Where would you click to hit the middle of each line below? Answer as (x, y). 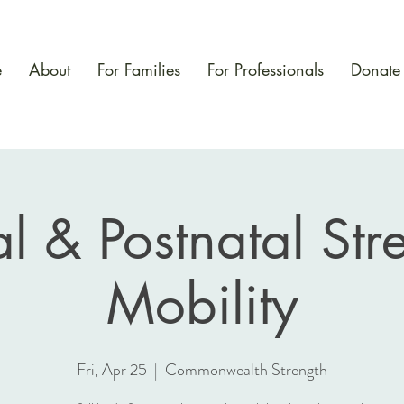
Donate (376, 69)
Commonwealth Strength (246, 370)
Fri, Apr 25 (112, 370)
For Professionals (266, 69)
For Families (139, 69)
